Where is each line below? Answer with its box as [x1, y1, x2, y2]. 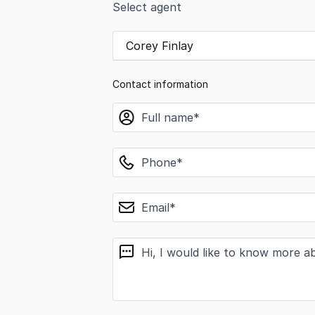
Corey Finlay [126, 39, 193, 53]
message [112, 238, 162, 252]
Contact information [112, 78, 208, 90]
